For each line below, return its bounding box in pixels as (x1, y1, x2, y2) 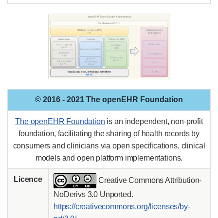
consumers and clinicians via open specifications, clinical (13, 141, 205, 150)
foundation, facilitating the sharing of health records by (18, 129, 200, 138)
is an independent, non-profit (105, 117, 203, 126)
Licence (13, 175, 43, 183)
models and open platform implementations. (35, 153, 183, 162)
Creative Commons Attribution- (96, 176, 202, 184)
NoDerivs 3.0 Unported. (54, 190, 133, 199)
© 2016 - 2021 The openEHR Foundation (35, 95, 183, 104)
